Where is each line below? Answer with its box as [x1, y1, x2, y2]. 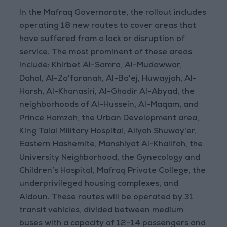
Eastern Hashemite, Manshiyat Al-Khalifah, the [19, 141, 203, 149]
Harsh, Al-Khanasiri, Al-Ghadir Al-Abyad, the [19, 88, 195, 97]
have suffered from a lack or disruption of [19, 35, 185, 44]
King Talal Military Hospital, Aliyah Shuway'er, [19, 128, 197, 136]
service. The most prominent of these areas [19, 49, 193, 57]
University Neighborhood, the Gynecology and [19, 154, 201, 163]
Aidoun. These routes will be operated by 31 [19, 194, 194, 202]
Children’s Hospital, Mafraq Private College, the [19, 167, 206, 176]
